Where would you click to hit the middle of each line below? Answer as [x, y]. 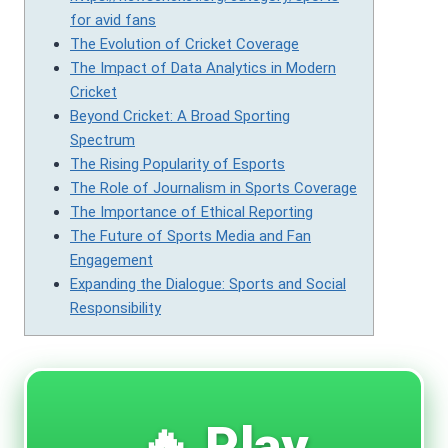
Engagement [111, 260]
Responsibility [115, 308]
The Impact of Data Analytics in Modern [203, 68]
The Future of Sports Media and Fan [190, 236]
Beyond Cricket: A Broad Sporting [180, 116]
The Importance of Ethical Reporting [191, 212]
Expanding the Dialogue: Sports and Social [208, 284]
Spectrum [102, 140]
